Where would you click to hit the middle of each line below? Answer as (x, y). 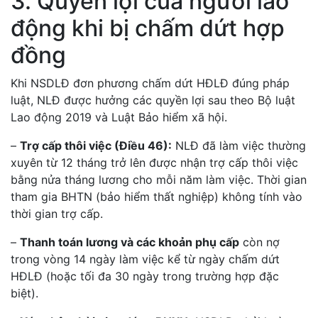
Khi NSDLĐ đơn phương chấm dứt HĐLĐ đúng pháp (150, 83)
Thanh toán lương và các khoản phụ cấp (130, 242)
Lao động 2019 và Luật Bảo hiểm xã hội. (119, 117)
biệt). (24, 293)
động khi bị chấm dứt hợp (148, 28)
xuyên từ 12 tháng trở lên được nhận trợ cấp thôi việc (154, 163)
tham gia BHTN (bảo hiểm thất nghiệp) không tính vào (157, 197)
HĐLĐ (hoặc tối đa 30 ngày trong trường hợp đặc (145, 276)
